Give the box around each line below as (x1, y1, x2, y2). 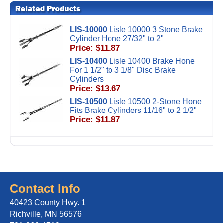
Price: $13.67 (70, 84, 120, 93)
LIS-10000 (70, 25, 107, 34)
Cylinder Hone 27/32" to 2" (70, 34, 164, 43)
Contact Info (10, 182, 80, 195)
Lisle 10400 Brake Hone (109, 57, 195, 65)
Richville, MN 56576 (10, 210, 82, 218)
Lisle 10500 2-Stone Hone (109, 97, 202, 106)
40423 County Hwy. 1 (10, 198, 86, 207)
